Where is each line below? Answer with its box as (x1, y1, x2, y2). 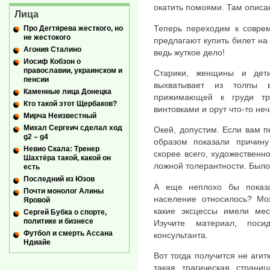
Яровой (24, 196, 50, 205)
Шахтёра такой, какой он (24, 154, 111, 163)
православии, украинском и (24, 66, 122, 75)
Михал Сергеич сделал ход (24, 124, 122, 133)
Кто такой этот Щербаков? (24, 99, 117, 108)
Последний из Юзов (24, 175, 95, 184)
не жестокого (24, 33, 71, 42)
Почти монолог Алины (24, 187, 104, 196)
